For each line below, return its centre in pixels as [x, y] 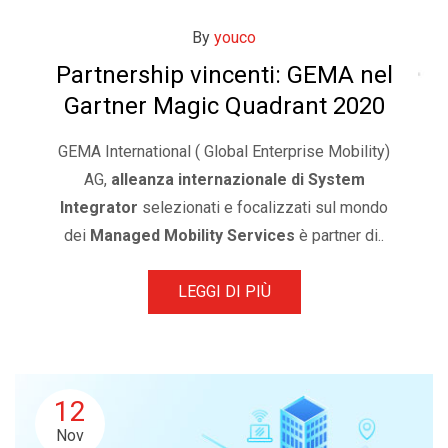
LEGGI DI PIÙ [224, 291]
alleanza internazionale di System [237, 179]
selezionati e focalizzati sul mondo [263, 207]
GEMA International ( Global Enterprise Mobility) [224, 151]
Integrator [99, 207]
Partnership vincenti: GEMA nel [224, 75]
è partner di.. [339, 235]
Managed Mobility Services [192, 235]
